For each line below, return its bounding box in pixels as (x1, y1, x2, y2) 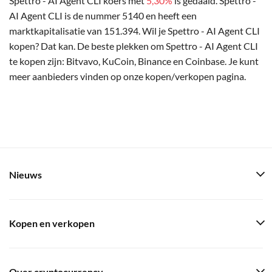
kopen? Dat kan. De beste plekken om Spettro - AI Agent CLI (9, 39, 258, 52)
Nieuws (9, 169, 42, 180)
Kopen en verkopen (9, 218, 95, 229)
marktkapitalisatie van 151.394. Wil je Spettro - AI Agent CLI (9, 24, 260, 36)
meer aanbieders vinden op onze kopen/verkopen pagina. (9, 70, 246, 82)
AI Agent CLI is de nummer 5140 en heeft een (9, 9, 197, 21)
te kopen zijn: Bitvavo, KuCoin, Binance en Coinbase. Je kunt (9, 55, 259, 67)
